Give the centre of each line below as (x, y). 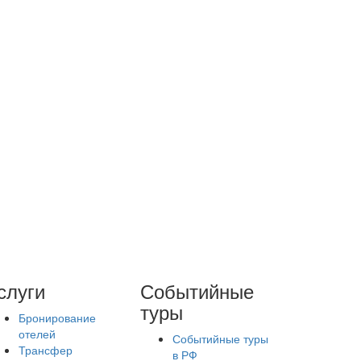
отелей (37, 334)
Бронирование (57, 317)
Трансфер (45, 350)
